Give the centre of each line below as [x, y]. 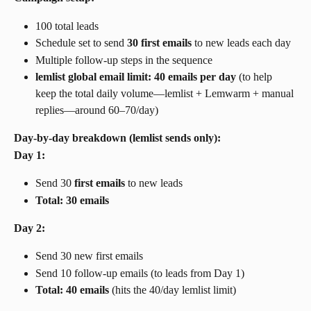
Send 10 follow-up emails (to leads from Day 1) [140, 273]
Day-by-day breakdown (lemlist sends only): [117, 138]
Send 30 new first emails [89, 256]
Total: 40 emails [72, 290]
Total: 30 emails [72, 200]
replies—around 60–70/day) [97, 110]
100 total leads [67, 26]
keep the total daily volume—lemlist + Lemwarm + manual [166, 94]
